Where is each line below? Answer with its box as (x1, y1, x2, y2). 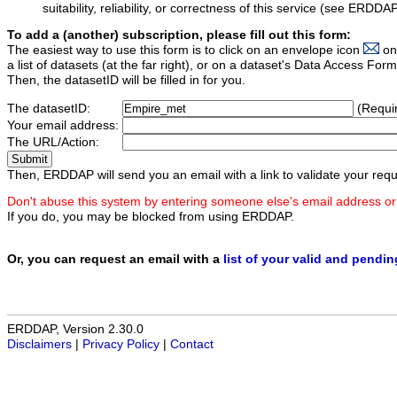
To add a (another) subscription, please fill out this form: (7, 28, 351, 43)
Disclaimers (7, 338, 72, 352)
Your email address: (7, 118, 122, 132)
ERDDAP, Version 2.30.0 (7, 323, 144, 337)
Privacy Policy (82, 338, 160, 352)
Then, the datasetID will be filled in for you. (7, 74, 245, 88)
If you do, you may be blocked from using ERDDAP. (7, 210, 294, 224)
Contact (170, 338, 214, 352)
